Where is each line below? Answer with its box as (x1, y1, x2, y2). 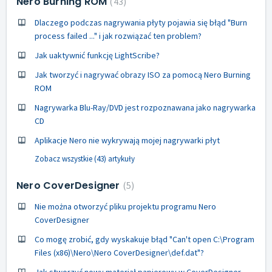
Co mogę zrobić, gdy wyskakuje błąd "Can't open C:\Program (35, 233, 254, 245)
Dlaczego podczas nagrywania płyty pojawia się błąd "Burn (35, 16, 247, 28)
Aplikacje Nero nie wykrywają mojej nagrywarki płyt (35, 134, 220, 146)
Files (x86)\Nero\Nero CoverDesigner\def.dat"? (35, 246, 204, 258)
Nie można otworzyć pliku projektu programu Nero (35, 200, 216, 212)
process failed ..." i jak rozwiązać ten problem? (35, 30, 202, 41)
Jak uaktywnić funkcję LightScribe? (35, 49, 160, 61)
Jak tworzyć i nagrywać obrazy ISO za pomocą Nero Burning (35, 69, 251, 80)
